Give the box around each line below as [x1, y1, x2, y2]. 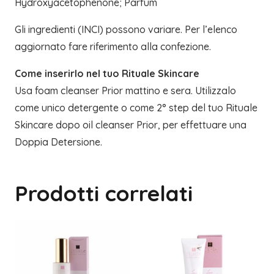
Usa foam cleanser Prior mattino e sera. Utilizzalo [15, 84, 236, 97]
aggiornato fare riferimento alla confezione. [15, 40, 211, 53]
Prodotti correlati [15, 180, 193, 207]
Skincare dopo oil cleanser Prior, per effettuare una [15, 119, 246, 131]
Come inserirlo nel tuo [15, 67, 122, 80]
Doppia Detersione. [15, 136, 102, 149]
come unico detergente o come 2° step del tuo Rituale [15, 102, 257, 114]
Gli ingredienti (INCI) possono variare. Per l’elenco [15, 23, 237, 36]
